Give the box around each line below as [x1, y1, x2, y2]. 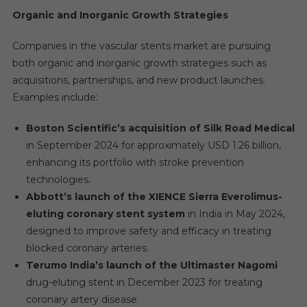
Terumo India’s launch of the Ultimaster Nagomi [25, 258, 278, 271]
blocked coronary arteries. [25, 241, 149, 254]
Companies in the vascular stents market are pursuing [12, 39, 271, 52]
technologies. [25, 173, 90, 186]
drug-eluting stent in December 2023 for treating [25, 275, 262, 288]
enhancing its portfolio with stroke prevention [25, 156, 244, 169]
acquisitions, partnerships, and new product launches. [12, 73, 265, 86]
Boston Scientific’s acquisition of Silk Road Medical [25, 121, 295, 134]
